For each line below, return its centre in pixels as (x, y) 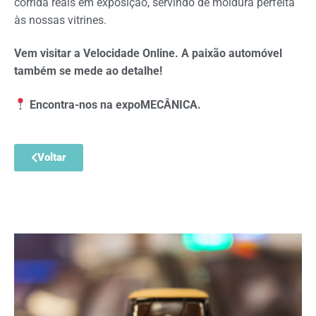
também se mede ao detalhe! (88, 71)
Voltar (52, 158)
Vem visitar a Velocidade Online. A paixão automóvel (148, 54)
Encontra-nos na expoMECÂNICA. (116, 104)
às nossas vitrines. (60, 20)
